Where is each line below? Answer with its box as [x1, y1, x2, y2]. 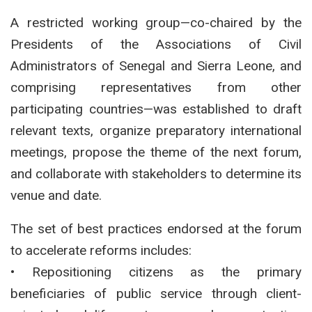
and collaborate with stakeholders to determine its [10, 165, 302, 182]
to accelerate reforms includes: [10, 242, 192, 258]
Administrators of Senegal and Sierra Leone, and [10, 57, 302, 74]
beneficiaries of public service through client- [10, 285, 302, 302]
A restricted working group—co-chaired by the [10, 14, 302, 31]
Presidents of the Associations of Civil [10, 36, 302, 52]
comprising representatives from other [10, 79, 302, 95]
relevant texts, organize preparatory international [10, 122, 302, 139]
